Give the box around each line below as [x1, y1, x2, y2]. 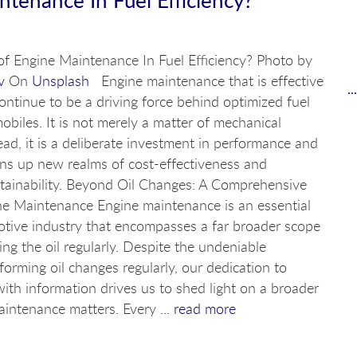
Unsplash [31, 71, 89, 91]
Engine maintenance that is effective [88, 71, 324, 91]
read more [173, 299, 236, 319]
